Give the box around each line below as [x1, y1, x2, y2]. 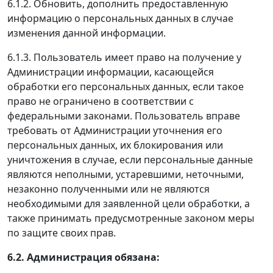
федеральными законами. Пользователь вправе [7, 108, 240, 122]
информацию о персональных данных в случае [7, 11, 233, 25]
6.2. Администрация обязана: [7, 250, 160, 264]
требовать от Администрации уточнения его [7, 123, 222, 137]
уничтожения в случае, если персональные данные [7, 152, 253, 166]
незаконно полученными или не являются [7, 182, 210, 196]
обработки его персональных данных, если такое [7, 79, 244, 93]
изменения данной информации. [7, 26, 166, 40]
